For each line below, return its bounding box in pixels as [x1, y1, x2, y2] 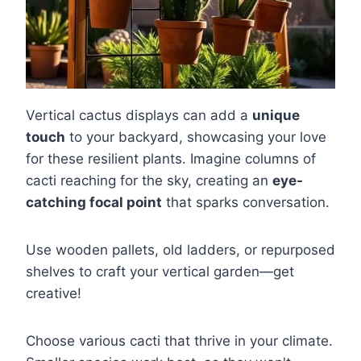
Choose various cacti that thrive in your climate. [26, 333, 333, 350]
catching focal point [26, 194, 162, 211]
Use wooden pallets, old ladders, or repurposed [26, 242, 335, 259]
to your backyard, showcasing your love [65, 129, 326, 146]
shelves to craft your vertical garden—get [26, 263, 294, 280]
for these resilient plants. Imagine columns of [26, 151, 316, 168]
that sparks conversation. [162, 194, 330, 211]
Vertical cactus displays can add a [26, 107, 252, 124]
